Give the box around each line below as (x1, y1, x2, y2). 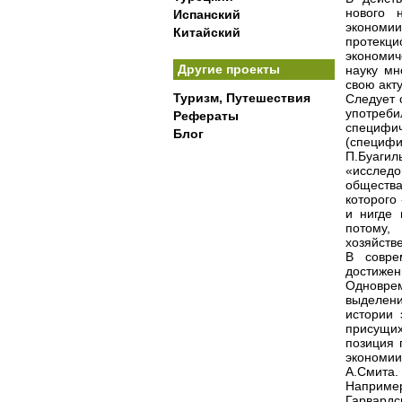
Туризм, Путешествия (173, 91, 310, 105)
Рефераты (173, 109, 239, 123)
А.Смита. (345, 364, 398, 379)
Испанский (173, 7, 240, 22)
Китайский (173, 25, 240, 39)
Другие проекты (178, 62, 280, 76)
